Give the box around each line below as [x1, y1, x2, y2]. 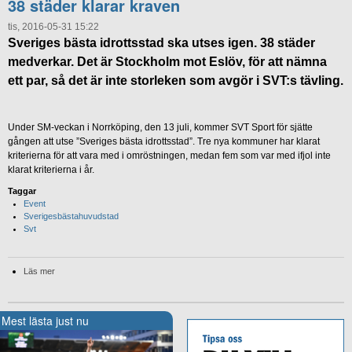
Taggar [8, 186, 36, 196]
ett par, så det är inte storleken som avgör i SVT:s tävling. [8, 74, 343, 88]
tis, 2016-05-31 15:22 [8, 21, 99, 33]
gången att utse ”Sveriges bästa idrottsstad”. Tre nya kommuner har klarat [8, 136, 320, 148]
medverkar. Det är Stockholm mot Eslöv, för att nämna [8, 55, 327, 69]
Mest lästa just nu [2, 313, 89, 329]
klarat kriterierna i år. [8, 164, 97, 176]
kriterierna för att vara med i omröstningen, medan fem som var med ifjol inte [8, 150, 331, 162]
